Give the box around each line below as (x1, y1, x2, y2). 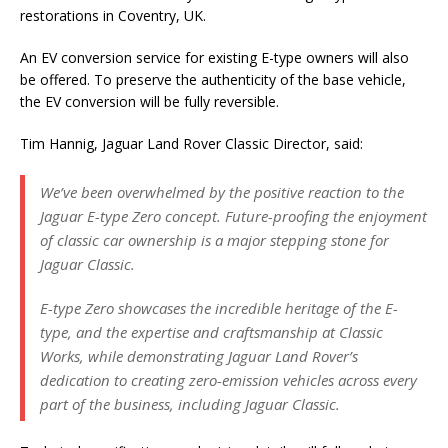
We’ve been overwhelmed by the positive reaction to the (40, 181, 404, 202)
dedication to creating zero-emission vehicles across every (40, 369, 417, 390)
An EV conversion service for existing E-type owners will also (20, 47, 409, 67)
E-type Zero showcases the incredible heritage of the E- (40, 297, 398, 318)
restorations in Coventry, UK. (20, 5, 206, 25)
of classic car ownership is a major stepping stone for (40, 229, 389, 250)
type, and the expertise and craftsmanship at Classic (40, 321, 383, 342)
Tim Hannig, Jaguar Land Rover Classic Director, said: (20, 133, 363, 153)
